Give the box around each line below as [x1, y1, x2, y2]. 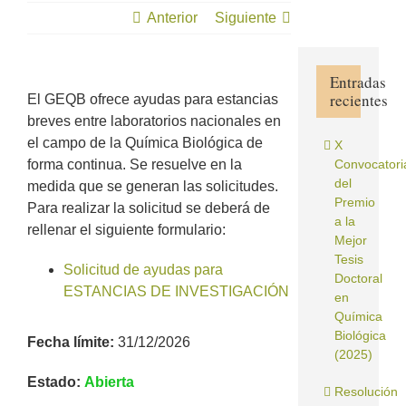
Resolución [333, 384, 398, 399]
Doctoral [333, 271, 382, 285]
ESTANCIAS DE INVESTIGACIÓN [63, 284, 289, 299]
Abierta [84, 374, 134, 390]
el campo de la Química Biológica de [27, 135, 263, 150]
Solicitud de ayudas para [63, 262, 223, 277]
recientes [329, 90, 388, 111]
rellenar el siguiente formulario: [27, 222, 226, 237]
